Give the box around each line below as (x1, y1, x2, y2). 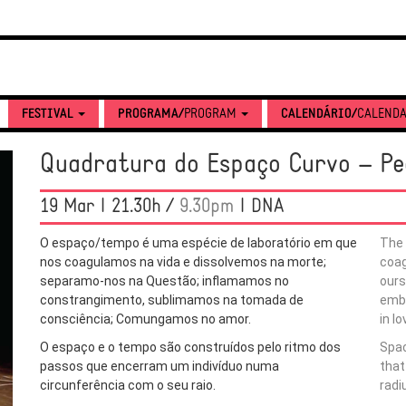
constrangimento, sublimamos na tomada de (40, 293, 304, 307)
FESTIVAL (22, 108, 76, 121)
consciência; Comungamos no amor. (40, 312, 251, 326)
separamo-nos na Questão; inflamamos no (40, 274, 289, 288)
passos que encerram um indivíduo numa (40, 359, 279, 373)
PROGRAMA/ (118, 108, 184, 121)
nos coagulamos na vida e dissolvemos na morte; (40, 255, 326, 269)
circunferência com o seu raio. (40, 378, 216, 392)
